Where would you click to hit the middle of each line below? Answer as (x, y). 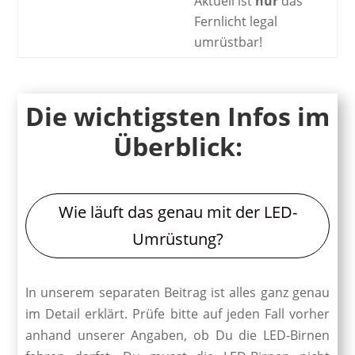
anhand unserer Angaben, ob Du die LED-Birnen (177, 335)
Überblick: (177, 146)
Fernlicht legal (235, 21)
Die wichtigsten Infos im (177, 116)
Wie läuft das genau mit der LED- (177, 212)
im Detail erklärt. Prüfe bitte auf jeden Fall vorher (177, 313)
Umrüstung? (177, 239)
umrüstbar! (228, 42)
